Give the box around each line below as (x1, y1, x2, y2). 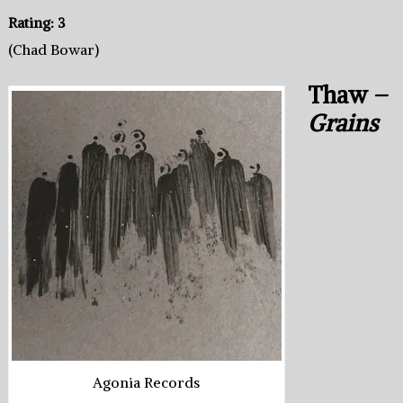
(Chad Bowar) (7, 40, 99, 59)
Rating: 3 (7, 13, 66, 32)
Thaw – (308, 80, 390, 111)
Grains (308, 108, 379, 139)
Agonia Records (93, 373, 201, 392)
